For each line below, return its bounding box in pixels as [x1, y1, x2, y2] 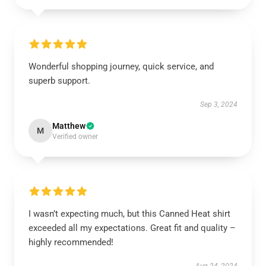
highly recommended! [28, 237, 113, 248]
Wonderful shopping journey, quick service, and [28, 61, 214, 72]
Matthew [52, 121, 85, 131]
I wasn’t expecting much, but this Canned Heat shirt [28, 208, 230, 219]
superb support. [28, 75, 90, 86]
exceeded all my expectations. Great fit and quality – [28, 223, 236, 233]
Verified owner [52, 132, 98, 141]
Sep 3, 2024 [200, 100, 237, 109]
